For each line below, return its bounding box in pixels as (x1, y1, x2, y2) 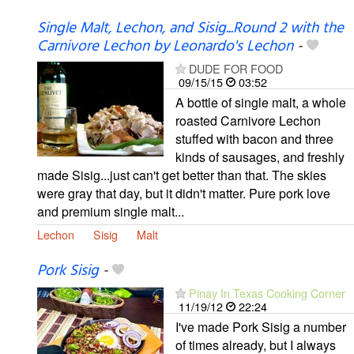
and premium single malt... (37, 201, 184, 220)
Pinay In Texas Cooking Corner (189, 284, 345, 301)
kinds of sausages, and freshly (175, 147, 345, 166)
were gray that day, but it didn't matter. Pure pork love (37, 183, 330, 202)
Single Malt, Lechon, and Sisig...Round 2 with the (37, 16, 344, 40)
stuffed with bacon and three (175, 129, 333, 148)
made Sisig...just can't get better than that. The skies (37, 165, 326, 184)
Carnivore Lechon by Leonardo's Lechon (37, 34, 293, 58)
